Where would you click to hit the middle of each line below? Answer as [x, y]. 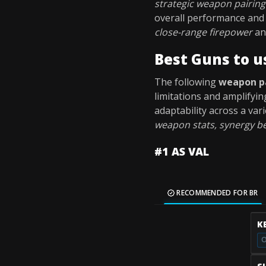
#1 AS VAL [182, 151]
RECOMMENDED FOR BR [216, 193]
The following [186, 82]
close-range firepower [203, 32]
